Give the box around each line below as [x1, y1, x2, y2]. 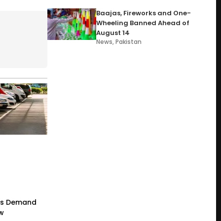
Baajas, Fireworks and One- [96, 8, 191, 18]
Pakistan [115, 37, 142, 46]
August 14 [96, 28, 130, 37]
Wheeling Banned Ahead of [96, 18, 190, 28]
